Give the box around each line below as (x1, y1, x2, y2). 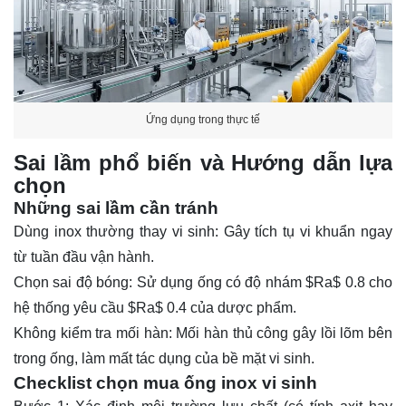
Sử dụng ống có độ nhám (132, 275, 306, 291)
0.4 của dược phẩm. (163, 300, 296, 316)
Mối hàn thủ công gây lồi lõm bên (171, 325, 393, 342)
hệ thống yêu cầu (14, 300, 128, 316)
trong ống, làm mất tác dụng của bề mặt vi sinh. (14, 351, 314, 367)
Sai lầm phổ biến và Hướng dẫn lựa (14, 150, 392, 176)
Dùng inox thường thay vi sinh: (14, 224, 219, 240)
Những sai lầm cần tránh (14, 198, 218, 218)
